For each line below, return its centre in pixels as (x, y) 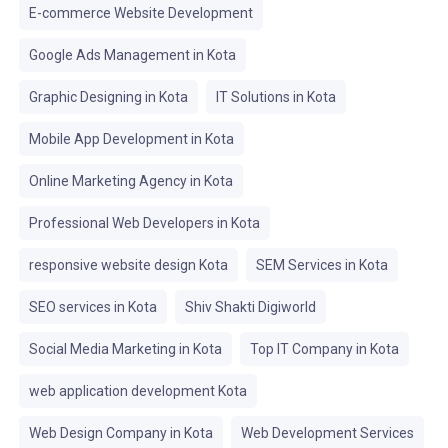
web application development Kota (137, 391)
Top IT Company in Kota (324, 349)
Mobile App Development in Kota (131, 139)
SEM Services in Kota (321, 265)
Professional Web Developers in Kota (144, 223)
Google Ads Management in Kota (132, 55)
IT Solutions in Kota (275, 97)
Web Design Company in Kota (120, 433)
